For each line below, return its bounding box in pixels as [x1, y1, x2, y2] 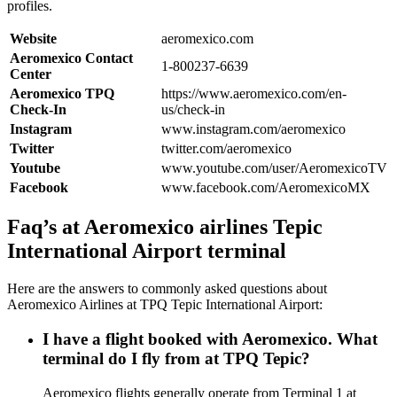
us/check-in [161, 101, 225, 117]
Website [10, 30, 57, 46]
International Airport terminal [7, 239, 286, 263]
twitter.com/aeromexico [161, 140, 292, 156]
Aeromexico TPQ [10, 85, 114, 101]
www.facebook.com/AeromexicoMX [161, 179, 370, 195]
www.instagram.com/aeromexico [161, 121, 346, 136]
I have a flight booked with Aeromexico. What [43, 330, 378, 349]
